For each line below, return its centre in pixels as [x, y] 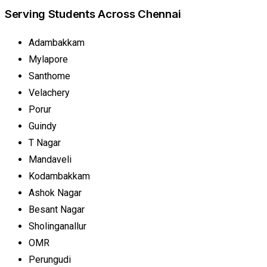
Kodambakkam [59, 176]
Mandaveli [50, 160]
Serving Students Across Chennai [93, 14]
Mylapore [48, 60]
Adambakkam [57, 43]
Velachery [49, 93]
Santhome [49, 76]
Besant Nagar [57, 210]
